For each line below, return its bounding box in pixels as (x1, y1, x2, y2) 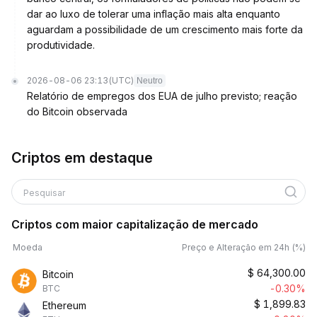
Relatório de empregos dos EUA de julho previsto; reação (27, 90, 297, 102)
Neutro (137, 76, 163, 86)
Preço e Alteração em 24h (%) (182, 242, 306, 253)
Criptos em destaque (11, 149, 153, 166)
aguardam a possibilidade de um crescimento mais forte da (27, 23, 303, 35)
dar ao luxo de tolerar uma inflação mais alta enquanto (27, 8, 280, 20)
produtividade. (27, 39, 95, 51)
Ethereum (42, 299, 86, 311)
